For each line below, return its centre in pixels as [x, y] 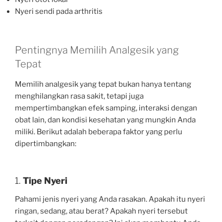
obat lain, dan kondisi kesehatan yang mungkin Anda [105, 120]
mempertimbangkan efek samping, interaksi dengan [106, 108]
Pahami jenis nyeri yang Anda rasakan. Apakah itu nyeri [110, 199]
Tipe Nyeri [45, 180]
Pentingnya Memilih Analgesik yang [97, 50]
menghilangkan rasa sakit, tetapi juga [79, 96]
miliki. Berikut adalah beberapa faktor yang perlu [99, 132]
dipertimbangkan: [46, 144]
